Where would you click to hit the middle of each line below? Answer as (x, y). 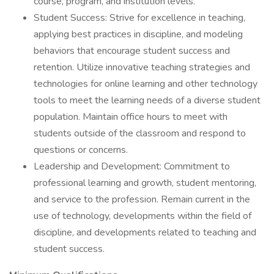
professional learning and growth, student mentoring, (145, 183)
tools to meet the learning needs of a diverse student (147, 100)
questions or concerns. (81, 150)
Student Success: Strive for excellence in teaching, (139, 18)
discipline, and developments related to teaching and (145, 232)
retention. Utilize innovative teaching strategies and (142, 67)
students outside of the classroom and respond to (140, 133)
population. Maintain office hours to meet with (131, 117)
